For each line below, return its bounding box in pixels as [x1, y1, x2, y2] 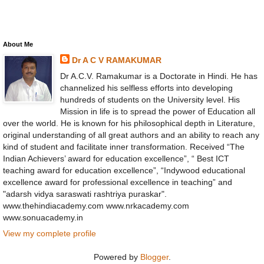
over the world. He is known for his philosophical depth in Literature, [3, 118, 255, 128]
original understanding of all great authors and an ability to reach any [3, 130, 259, 140]
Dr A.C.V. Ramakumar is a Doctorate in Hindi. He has [60, 71, 258, 81]
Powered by [93, 252, 140, 262]
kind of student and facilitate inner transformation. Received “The [3, 141, 245, 151]
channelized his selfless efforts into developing [60, 82, 233, 93]
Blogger [140, 252, 169, 262]
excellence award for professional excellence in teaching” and [3, 177, 232, 187]
